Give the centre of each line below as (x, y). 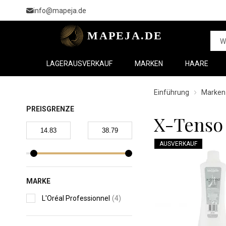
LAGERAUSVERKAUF (79, 64)
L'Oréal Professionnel (76, 198)
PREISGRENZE (50, 109)
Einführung (172, 92)
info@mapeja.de (60, 10)
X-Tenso (188, 124)
